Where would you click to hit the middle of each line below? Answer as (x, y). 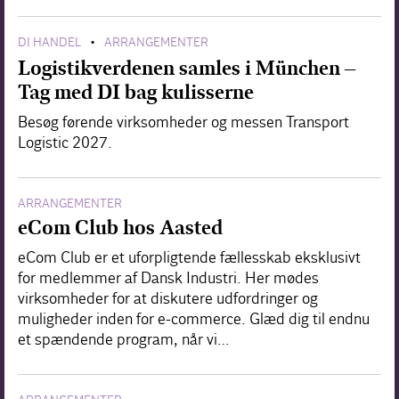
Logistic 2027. (65, 142)
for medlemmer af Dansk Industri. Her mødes (168, 278)
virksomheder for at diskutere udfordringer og (168, 298)
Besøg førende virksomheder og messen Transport (183, 122)
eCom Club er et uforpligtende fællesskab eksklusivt (189, 257)
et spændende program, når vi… (124, 339)
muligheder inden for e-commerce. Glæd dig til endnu (194, 319)
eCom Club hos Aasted (120, 227)
